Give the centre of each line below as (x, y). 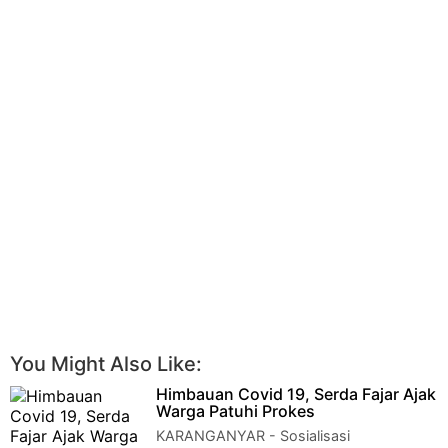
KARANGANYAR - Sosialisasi (253, 435)
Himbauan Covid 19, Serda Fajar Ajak (296, 394)
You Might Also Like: (106, 364)
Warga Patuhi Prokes (235, 411)
